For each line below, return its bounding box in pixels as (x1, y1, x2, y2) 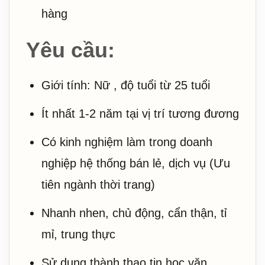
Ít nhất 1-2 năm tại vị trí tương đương (41, 106, 239, 120)
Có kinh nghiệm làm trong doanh (41, 135, 212, 148)
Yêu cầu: (26, 37, 115, 62)
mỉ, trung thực (41, 227, 115, 241)
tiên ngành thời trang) (41, 177, 155, 191)
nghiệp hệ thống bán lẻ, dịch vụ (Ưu (41, 156, 230, 170)
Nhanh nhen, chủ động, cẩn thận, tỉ (41, 206, 227, 219)
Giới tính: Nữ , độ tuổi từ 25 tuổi (41, 78, 210, 92)
